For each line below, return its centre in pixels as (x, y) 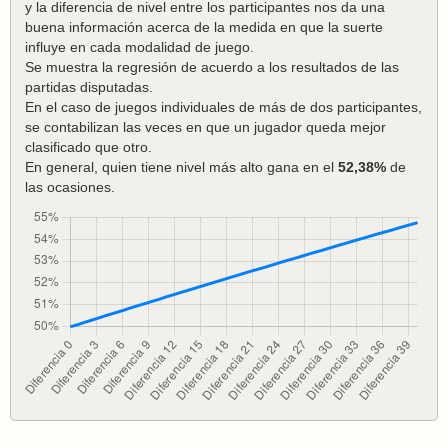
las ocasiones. (70, 187)
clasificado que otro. (88, 147)
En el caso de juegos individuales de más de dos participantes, (223, 107)
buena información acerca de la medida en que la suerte (204, 27)
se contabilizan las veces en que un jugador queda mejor (205, 127)
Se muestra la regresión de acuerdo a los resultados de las (212, 67)
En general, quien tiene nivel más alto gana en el (181, 167)
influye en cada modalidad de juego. (139, 47)
